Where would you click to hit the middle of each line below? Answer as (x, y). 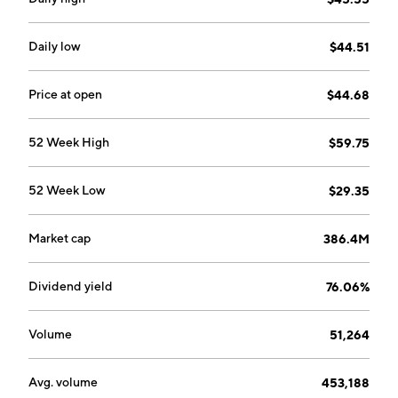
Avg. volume (63, 382)
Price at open (65, 94)
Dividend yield (71, 286)
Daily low (55, 46)
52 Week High (69, 142)
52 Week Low (67, 190)
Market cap (60, 238)
